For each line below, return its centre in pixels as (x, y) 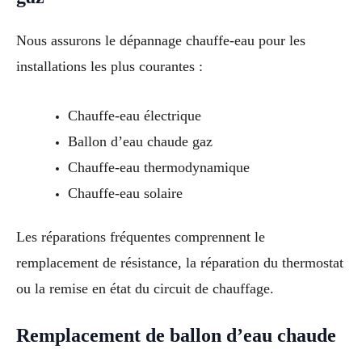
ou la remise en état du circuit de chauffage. (145, 288)
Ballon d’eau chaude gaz (140, 141)
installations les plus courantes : (109, 66)
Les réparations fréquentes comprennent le (141, 236)
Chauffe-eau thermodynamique (158, 167)
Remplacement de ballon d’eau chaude (176, 336)
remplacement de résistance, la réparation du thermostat (180, 262)
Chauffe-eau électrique (134, 115)
